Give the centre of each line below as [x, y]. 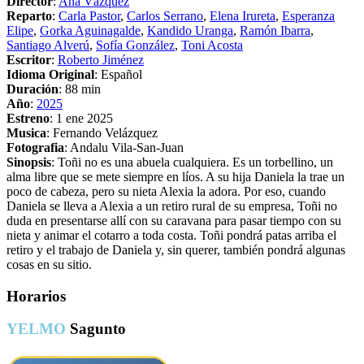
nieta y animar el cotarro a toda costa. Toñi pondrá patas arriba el [171, 235]
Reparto [29, 15]
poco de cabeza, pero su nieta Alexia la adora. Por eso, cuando [166, 191]
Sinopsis [29, 162]
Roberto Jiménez [101, 59]
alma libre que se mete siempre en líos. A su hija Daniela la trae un [175, 176]
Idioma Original [50, 74]
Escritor [29, 59]
